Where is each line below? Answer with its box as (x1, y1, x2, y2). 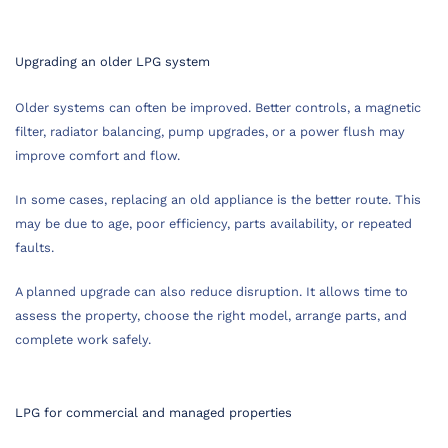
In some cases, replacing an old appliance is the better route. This (15, 192, 421, 207)
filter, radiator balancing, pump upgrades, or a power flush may (15, 124, 405, 139)
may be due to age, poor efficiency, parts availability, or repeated (15, 216, 412, 231)
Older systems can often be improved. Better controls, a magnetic (15, 100, 421, 115)
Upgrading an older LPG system (15, 54, 210, 69)
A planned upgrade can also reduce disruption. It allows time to (15, 284, 408, 299)
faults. (15, 240, 54, 255)
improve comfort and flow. (15, 148, 180, 163)
